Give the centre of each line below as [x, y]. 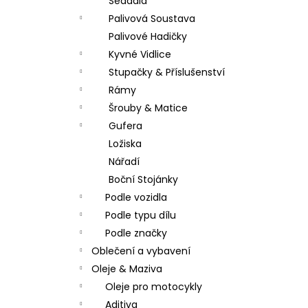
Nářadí [124, 162]
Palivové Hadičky [148, 36]
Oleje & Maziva [127, 269]
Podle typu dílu [141, 215]
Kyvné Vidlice [140, 54]
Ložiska [125, 144]
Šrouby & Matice [148, 108]
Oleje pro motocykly [154, 287]
